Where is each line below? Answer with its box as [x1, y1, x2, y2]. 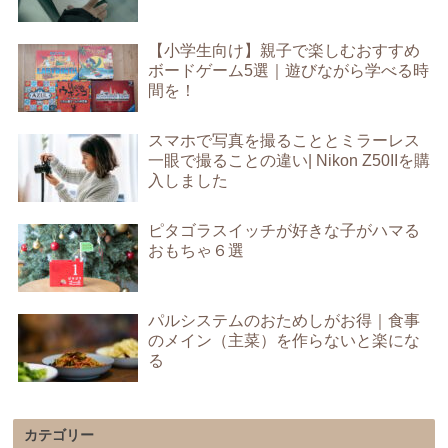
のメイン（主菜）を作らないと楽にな [147, 332, 420, 350]
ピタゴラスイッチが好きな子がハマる [147, 222, 420, 240]
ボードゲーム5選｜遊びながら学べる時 [147, 62, 429, 80]
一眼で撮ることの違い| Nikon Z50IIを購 [147, 152, 430, 170]
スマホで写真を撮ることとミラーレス [147, 132, 420, 150]
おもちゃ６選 [147, 242, 244, 260]
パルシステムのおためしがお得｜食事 [147, 312, 420, 330]
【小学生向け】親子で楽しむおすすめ [147, 42, 420, 60]
